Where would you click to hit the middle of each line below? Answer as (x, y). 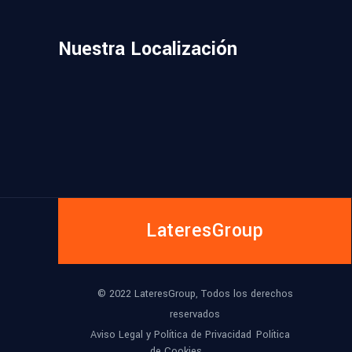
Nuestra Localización (148, 49)
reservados (195, 315)
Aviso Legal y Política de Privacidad (171, 334)
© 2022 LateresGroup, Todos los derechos (195, 294)
